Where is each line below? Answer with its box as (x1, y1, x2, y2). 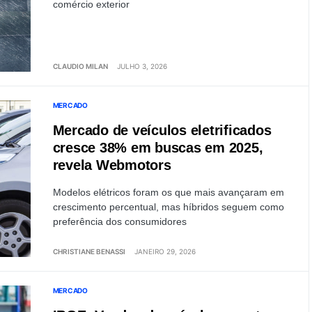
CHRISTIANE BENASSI (52, 247, 125, 256)
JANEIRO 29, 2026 (134, 247, 196, 256)
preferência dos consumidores (52, 216, 187, 227)
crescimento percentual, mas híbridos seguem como (52, 201, 284, 212)
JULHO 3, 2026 (116, 62, 167, 70)
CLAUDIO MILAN (52, 62, 108, 70)
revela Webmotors (52, 157, 171, 173)
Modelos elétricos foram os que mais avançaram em (52, 187, 284, 198)
